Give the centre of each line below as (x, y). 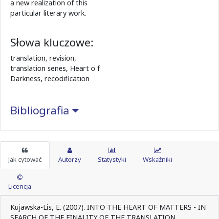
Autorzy (70, 160)
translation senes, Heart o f (55, 68)
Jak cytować (25, 160)
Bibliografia (41, 110)
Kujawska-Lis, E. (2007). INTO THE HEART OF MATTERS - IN (108, 207)
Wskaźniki (157, 160)
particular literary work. (48, 13)
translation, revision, (43, 58)
